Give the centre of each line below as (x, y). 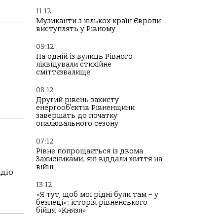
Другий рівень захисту (77, 100)
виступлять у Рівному (76, 29)
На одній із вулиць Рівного (84, 56)
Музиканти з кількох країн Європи (98, 21)
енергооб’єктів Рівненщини (85, 108)
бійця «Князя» (61, 210)
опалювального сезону (77, 124)
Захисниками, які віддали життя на (99, 159)
